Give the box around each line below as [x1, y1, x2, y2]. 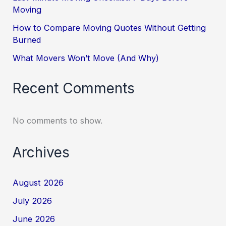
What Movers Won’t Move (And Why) [13, 53, 159, 64]
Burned [13, 35, 41, 45]
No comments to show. [13, 115, 103, 126]
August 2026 [13, 177, 64, 188]
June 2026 [13, 214, 55, 224]
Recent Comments [13, 80, 135, 97]
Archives [13, 144, 70, 161]
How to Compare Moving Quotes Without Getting [13, 23, 206, 33]
